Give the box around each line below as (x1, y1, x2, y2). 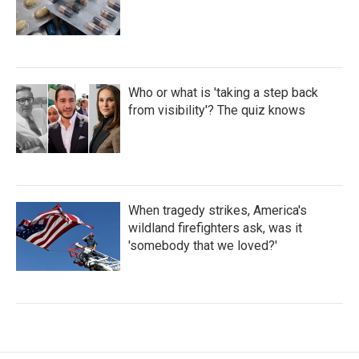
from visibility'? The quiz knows (128, 102, 305, 118)
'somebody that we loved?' (128, 237, 277, 253)
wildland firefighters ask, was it (128, 220, 302, 236)
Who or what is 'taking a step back (128, 84, 318, 100)
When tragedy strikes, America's (128, 202, 307, 218)
